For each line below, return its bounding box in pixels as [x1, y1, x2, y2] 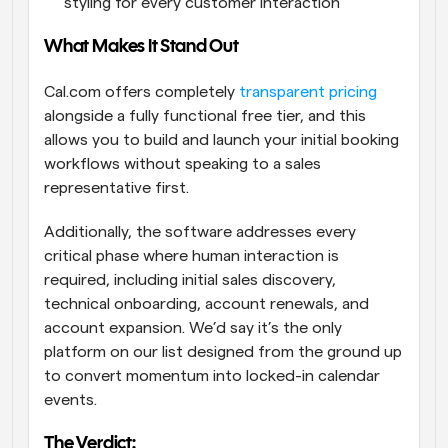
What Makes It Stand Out [44, 39, 239, 57]
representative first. [44, 180, 193, 197]
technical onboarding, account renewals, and [44, 296, 369, 313]
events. [44, 392, 101, 409]
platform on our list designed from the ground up [44, 344, 402, 361]
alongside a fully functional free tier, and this [44, 108, 366, 125]
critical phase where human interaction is [44, 248, 339, 265]
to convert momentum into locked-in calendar [44, 368, 380, 385]
